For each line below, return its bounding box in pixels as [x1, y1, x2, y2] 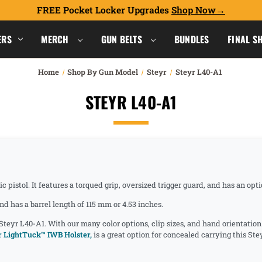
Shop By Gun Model [67, 67, 139, 77]
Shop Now [171, 4, 216, 16]
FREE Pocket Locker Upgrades [37, 4, 171, 16]
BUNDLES [174, 32, 209, 46]
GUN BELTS [101, 32, 145, 46]
